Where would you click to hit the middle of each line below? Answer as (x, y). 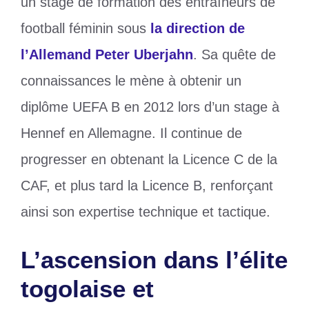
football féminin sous (86, 29)
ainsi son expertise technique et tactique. (146, 212)
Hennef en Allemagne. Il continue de (131, 133)
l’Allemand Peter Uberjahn (107, 55)
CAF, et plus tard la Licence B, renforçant (147, 186)
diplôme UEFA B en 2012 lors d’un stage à (150, 107)
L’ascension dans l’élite (154, 260)
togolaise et (87, 289)
